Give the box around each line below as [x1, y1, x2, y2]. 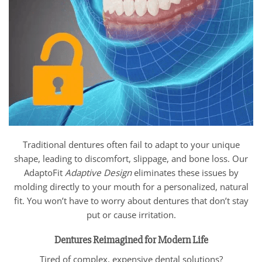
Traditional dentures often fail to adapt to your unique [22, 139, 240, 151]
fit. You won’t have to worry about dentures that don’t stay [13, 195, 249, 207]
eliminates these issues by [131, 167, 239, 179]
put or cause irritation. [86, 209, 176, 221]
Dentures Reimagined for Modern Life [54, 233, 208, 246]
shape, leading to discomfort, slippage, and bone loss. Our [14, 153, 248, 165]
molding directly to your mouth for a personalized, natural [13, 181, 249, 193]
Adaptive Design [62, 167, 132, 179]
